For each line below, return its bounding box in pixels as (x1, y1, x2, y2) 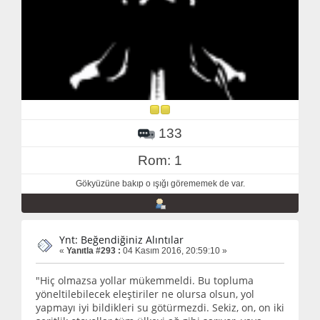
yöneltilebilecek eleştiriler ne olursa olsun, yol (36, 287, 254, 301)
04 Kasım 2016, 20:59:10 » (121, 246, 227, 256)
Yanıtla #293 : (66, 246, 121, 256)
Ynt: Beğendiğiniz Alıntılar (59, 233, 184, 247)
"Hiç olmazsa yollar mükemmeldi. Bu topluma (36, 274, 254, 288)
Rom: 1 (138, 153, 182, 169)
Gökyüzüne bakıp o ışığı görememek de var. (75, 179, 245, 189)
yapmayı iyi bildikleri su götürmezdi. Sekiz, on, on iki (36, 301, 284, 315)
